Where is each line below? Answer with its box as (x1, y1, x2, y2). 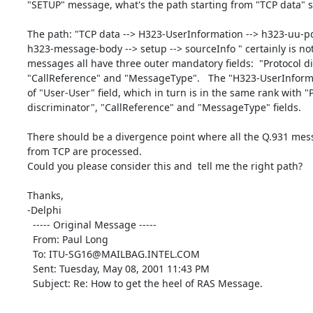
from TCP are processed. (27, 144, 142, 158)
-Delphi (27, 203, 61, 217)
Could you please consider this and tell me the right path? (27, 159, 303, 173)
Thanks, (27, 188, 64, 202)
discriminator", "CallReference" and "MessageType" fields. (27, 100, 301, 114)
